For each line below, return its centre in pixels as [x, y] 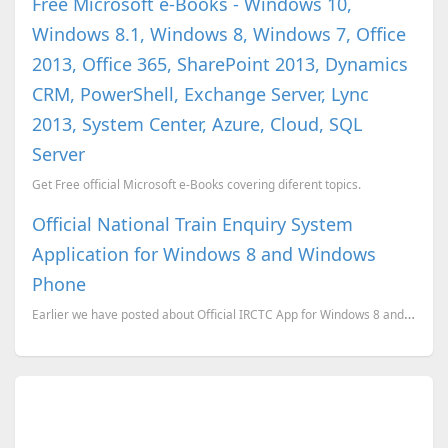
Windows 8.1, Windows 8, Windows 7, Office [218, 33]
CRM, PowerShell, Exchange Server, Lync [200, 93]
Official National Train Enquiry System [192, 223]
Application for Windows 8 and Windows [203, 253]
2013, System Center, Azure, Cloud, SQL [196, 123]
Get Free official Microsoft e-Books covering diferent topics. [196, 183]
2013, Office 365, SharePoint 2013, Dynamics [219, 63]
